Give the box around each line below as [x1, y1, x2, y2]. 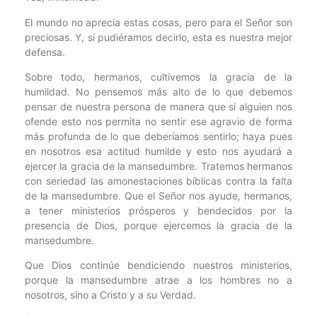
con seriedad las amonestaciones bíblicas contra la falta [25, 174, 292, 187]
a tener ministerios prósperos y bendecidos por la [25, 204, 292, 217]
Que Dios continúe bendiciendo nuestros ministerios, [25, 259, 292, 272]
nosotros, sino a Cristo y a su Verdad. [25, 289, 196, 301]
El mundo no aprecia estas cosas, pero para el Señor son [25, 16, 292, 28]
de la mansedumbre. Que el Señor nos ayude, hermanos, [25, 189, 292, 202]
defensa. [25, 45, 65, 58]
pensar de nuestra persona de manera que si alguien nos [25, 100, 292, 113]
